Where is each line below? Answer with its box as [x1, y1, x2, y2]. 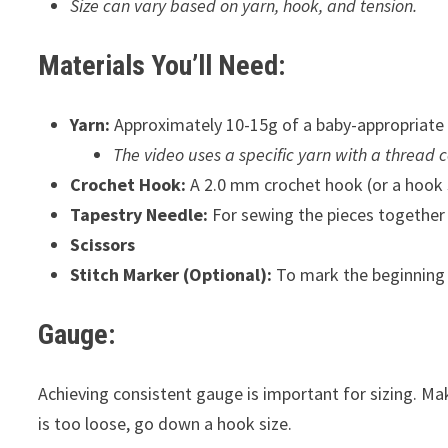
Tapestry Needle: [70, 203, 209, 227]
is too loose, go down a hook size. [38, 412, 293, 436]
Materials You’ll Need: [38, 49, 286, 83]
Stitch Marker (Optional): [70, 263, 273, 287]
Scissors [70, 233, 136, 257]
